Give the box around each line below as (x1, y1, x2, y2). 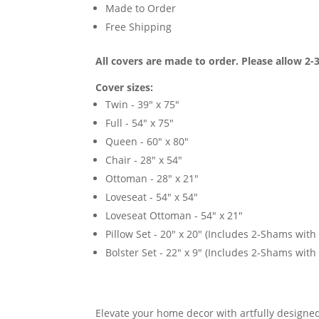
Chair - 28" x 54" (105, 153, 183, 167)
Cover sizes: (95, 80, 154, 95)
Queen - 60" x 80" (105, 135, 189, 149)
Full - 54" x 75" (105, 116, 174, 130)
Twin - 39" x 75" (105, 98, 180, 112)
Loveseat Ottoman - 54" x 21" (105, 209, 244, 223)
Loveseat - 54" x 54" (105, 190, 199, 204)
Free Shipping (105, 20, 172, 34)
